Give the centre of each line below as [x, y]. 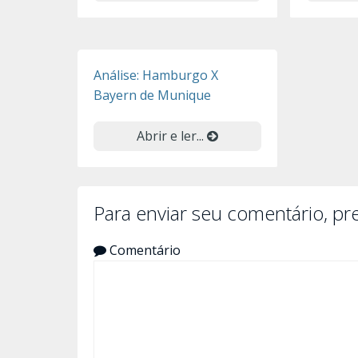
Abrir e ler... [172, 136]
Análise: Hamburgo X [156, 75]
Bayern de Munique [152, 95]
